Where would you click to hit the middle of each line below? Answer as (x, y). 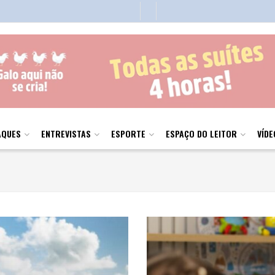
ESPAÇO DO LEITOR (201, 134)
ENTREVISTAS (66, 134)
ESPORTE (128, 134)
